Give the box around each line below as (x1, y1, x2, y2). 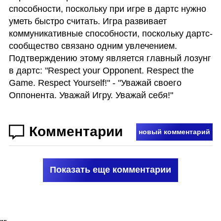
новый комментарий (138, 128, 210, 136)
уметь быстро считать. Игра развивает (8, 16, 167, 26)
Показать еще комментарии (50, 165, 171, 175)
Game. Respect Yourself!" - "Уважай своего (8, 77, 182, 88)
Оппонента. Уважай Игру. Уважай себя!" (8, 90, 176, 100)
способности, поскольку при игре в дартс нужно (8, 3, 206, 14)
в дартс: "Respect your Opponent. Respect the (8, 65, 194, 75)
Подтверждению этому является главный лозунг (8, 53, 211, 63)
